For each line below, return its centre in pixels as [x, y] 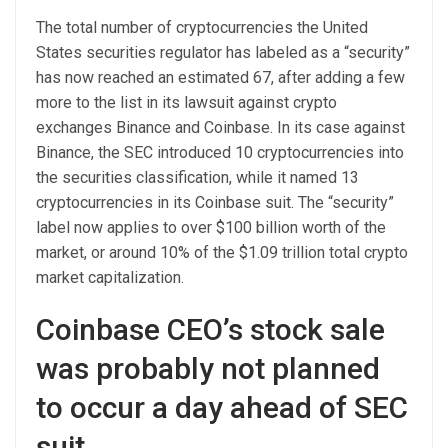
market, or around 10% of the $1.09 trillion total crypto [222, 252]
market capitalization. [110, 277]
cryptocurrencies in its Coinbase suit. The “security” [215, 202]
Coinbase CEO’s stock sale [210, 329]
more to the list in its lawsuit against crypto [186, 102]
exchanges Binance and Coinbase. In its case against [220, 127]
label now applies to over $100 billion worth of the [211, 227]
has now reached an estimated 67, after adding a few [220, 77]
